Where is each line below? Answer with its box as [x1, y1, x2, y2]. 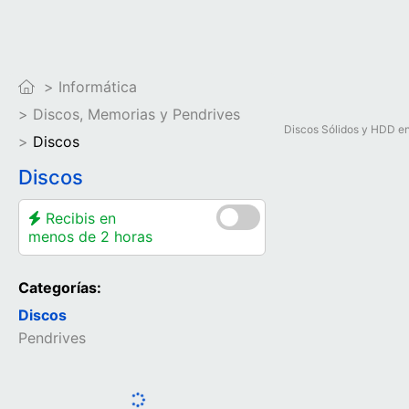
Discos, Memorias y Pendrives [33, 105, 240, 123]
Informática [58, 78, 137, 96]
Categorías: [18, 278, 101, 297]
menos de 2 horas [28, 227, 152, 246]
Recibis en [41, 209, 116, 227]
